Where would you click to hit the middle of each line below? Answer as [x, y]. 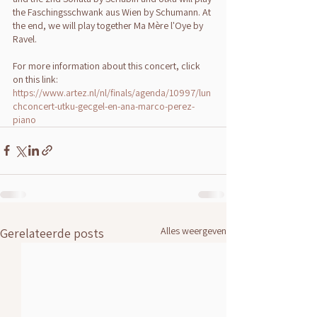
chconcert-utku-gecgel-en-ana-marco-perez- [104, 106]
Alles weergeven [194, 230]
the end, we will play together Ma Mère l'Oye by [109, 25]
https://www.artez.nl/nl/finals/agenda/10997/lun [112, 92]
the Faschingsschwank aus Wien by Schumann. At [113, 12]
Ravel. [25, 39]
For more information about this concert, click [108, 65]
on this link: [36, 79]
